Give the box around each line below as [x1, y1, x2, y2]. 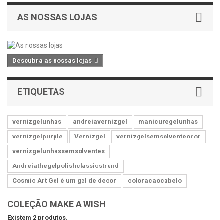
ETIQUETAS [17, 86, 65, 97]
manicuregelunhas [138, 118, 198, 126]
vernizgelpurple [12, 133, 63, 140]
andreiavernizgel [73, 118, 127, 126]
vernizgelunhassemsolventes [12, 147, 105, 155]
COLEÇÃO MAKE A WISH [7, 199, 108, 210]
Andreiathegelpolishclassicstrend [12, 162, 119, 170]
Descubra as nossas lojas [12, 57, 92, 65]
